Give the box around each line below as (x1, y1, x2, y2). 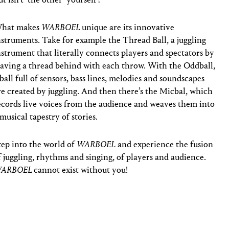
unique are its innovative (82, 21, 175, 33)
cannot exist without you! (34, 164, 128, 175)
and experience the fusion (116, 139, 214, 150)
